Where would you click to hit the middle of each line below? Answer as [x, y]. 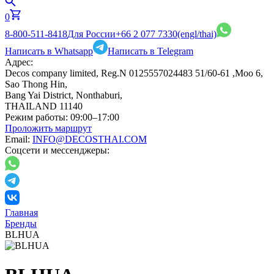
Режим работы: [36, 117]
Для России [91, 34]
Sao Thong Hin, [36, 84]
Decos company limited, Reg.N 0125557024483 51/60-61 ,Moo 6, [134, 73]
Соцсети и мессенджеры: [57, 150]
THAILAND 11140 [44, 106]
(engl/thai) [197, 34]
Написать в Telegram [150, 51]
